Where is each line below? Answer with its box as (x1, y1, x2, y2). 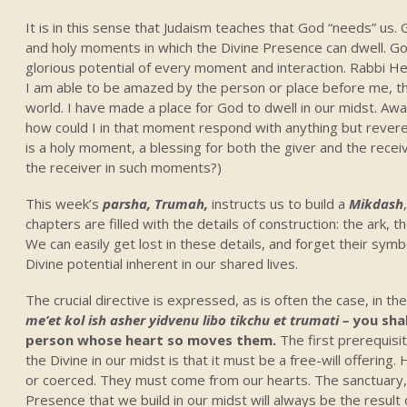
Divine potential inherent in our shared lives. (25, 253, 299, 273)
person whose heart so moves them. (25, 330, 281, 349)
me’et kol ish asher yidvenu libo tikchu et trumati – (25, 310, 353, 329)
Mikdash (349, 194, 404, 213)
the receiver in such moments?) (25, 157, 223, 176)
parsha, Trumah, (103, 194, 213, 213)
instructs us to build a (212, 194, 350, 213)
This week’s (25, 194, 104, 213)
